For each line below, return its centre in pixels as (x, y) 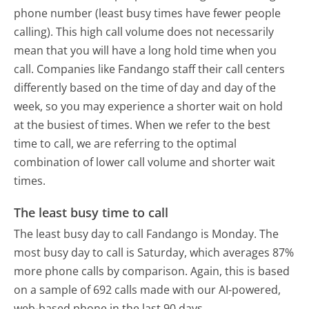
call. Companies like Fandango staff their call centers (150, 69)
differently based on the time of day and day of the (145, 88)
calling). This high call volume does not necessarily (144, 32)
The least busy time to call (91, 212)
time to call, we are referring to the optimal (126, 144)
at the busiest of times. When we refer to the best (142, 125)
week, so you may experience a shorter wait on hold (149, 107)
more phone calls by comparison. (101, 271)
